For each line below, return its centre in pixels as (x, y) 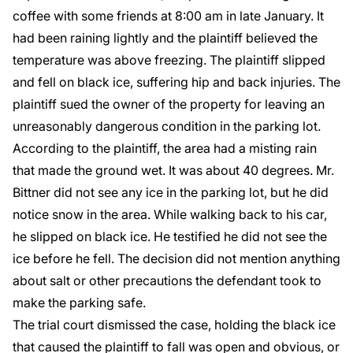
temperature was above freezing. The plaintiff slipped (169, 60)
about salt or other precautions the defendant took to (167, 281)
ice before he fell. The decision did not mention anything (176, 258)
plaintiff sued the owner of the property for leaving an (169, 104)
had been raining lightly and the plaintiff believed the (165, 38)
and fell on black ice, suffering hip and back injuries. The (176, 82)
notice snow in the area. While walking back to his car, (170, 214)
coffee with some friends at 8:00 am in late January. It (168, 16)
